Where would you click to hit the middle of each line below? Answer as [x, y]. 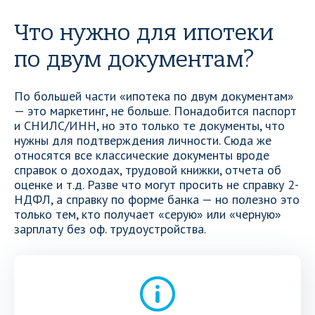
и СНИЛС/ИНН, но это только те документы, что [149, 126]
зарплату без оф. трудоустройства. [110, 229]
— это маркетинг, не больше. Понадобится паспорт [155, 111]
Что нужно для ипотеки [144, 33]
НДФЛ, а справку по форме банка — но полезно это [157, 199]
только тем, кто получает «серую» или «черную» [148, 214]
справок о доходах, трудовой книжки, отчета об [148, 170]
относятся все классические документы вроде [142, 155]
